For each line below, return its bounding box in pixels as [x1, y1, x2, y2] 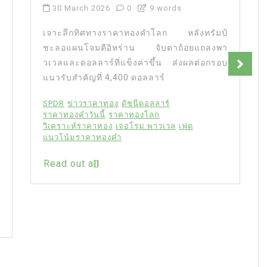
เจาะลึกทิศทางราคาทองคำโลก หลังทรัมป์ [43, 27, 228, 38]
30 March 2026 [52, 3, 110, 13]
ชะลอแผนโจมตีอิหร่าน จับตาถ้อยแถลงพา [43, 42, 228, 52]
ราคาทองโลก [108, 110, 160, 119]
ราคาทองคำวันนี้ [43, 110, 105, 119]
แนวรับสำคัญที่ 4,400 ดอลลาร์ [43, 72, 165, 82]
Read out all [44, 157, 100, 169]
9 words [147, 3, 182, 13]
